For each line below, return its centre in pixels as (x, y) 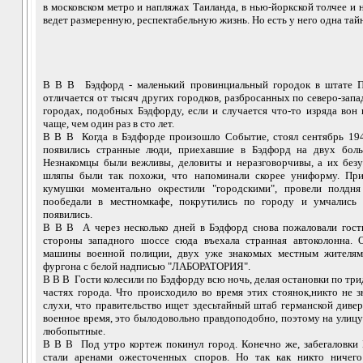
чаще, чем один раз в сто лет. (109, 123)
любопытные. (74, 331)
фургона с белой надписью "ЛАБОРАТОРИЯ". (147, 266)
